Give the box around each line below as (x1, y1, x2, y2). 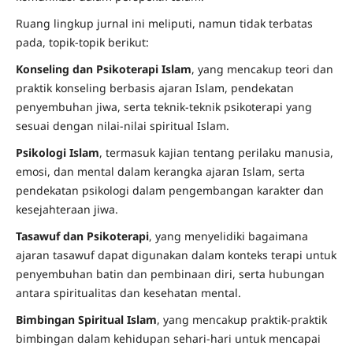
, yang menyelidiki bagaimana (148, 229, 308, 244)
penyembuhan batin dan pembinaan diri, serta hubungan (15, 266, 325, 282)
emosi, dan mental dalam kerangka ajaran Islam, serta (15, 164, 305, 180)
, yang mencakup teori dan (191, 61, 333, 77)
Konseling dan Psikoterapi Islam (15, 61, 191, 77)
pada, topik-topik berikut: (15, 35, 149, 50)
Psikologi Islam (15, 145, 99, 161)
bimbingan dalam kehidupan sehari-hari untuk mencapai (15, 331, 321, 347)
